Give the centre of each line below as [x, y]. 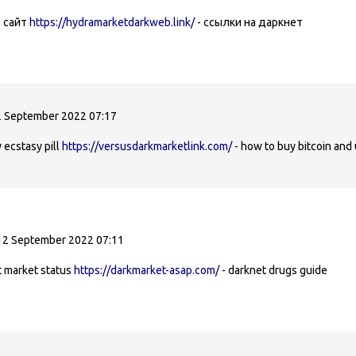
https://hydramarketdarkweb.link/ [112, 22]
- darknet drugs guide [273, 270]
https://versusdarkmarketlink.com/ [147, 146]
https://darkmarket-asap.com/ [147, 270]
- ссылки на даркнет [249, 22]
